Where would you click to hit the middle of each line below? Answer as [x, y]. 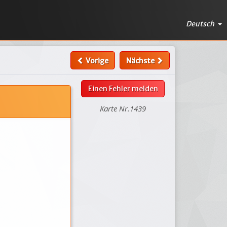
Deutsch [201, 24]
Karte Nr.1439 [123, 108]
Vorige [96, 61]
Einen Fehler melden [123, 89]
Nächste [141, 61]
